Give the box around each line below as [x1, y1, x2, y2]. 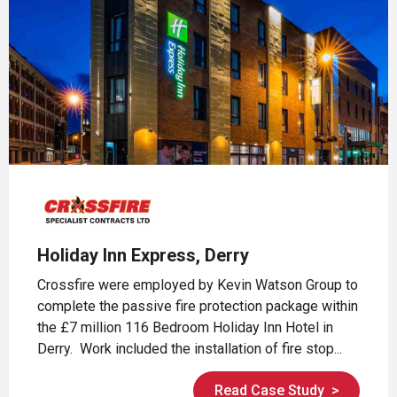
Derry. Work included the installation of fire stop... [37, 340, 342, 358]
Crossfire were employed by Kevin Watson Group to [37, 276, 358, 294]
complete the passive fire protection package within [37, 298, 358, 315]
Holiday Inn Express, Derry [37, 245, 249, 267]
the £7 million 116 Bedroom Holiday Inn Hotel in [37, 319, 333, 337]
